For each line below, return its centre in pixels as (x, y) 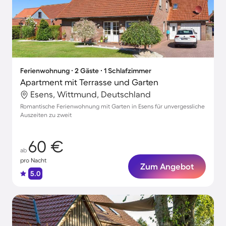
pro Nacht (33, 160)
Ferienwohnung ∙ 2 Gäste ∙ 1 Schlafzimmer (86, 71)
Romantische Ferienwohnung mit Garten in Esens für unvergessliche (112, 106)
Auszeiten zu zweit (46, 115)
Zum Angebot (167, 166)
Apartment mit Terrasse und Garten (89, 82)
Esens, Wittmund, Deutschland (91, 94)
